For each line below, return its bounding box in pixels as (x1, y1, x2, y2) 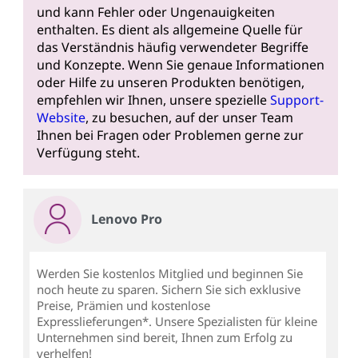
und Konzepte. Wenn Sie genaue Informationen (36, 56, 324, 74)
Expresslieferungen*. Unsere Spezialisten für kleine (36, 312, 317, 329)
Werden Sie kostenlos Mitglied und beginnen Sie (36, 265, 303, 281)
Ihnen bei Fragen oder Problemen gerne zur (36, 126, 304, 145)
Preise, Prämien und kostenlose (36, 296, 210, 313)
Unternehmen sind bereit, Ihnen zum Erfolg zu (36, 328, 292, 345)
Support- (269, 91, 324, 109)
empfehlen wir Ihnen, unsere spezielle (36, 91, 270, 109)
